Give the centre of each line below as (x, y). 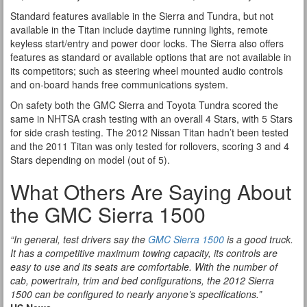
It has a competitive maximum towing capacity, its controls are (144, 253)
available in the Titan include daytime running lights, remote (139, 29)
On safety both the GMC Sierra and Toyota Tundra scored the (144, 105)
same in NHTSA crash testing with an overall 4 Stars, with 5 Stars (151, 119)
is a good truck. (259, 239)
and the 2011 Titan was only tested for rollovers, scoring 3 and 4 (150, 146)
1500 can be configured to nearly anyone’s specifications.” (136, 294)
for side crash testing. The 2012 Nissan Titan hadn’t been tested (149, 132)
